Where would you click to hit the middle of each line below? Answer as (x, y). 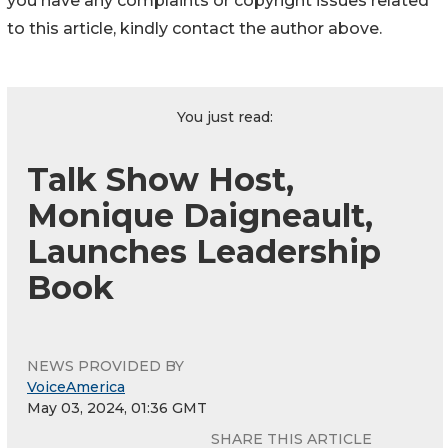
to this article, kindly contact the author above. (194, 28)
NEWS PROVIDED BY (105, 365)
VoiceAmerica (76, 386)
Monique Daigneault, (200, 215)
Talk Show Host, (160, 179)
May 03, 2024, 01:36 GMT (117, 407)
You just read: (225, 116)
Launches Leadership (204, 251)
